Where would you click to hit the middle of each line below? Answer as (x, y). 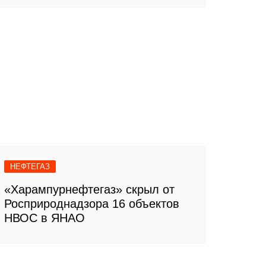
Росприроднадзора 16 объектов (92, 203)
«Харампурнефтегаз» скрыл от (89, 189)
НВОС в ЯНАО (45, 218)
